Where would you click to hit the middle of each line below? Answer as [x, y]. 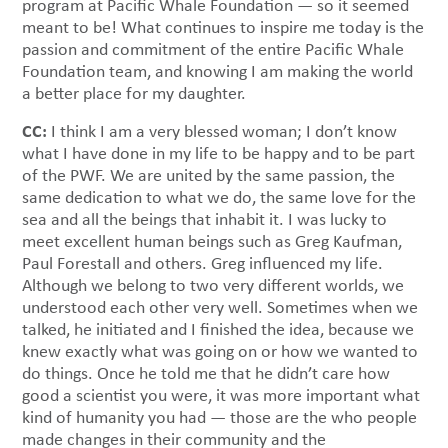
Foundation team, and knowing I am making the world [218, 71]
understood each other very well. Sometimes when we [220, 307]
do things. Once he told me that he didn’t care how [206, 373]
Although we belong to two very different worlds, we [213, 285]
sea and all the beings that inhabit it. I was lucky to [205, 219]
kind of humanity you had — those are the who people [220, 417]
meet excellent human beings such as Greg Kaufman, [212, 241]
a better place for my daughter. [138, 93]
